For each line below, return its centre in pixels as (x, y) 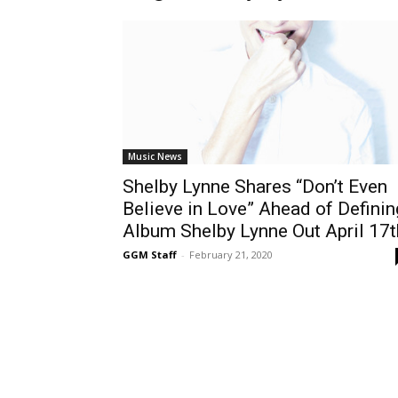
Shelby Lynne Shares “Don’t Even (255, 187)
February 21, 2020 (231, 255)
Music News (155, 156)
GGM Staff (150, 255)
